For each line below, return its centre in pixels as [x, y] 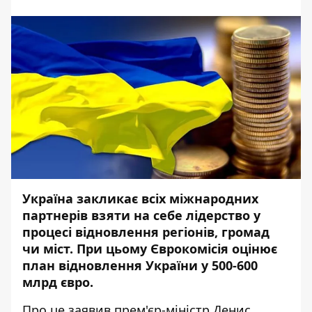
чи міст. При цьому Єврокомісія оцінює [150, 249]
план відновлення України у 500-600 [140, 265]
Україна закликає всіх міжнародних [140, 198]
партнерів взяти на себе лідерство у [141, 215]
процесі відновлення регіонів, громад [146, 232]
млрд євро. [60, 282]
